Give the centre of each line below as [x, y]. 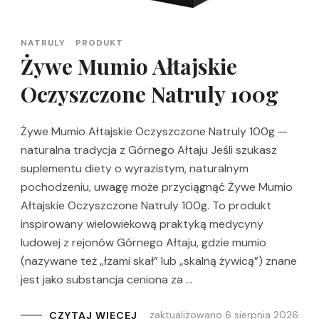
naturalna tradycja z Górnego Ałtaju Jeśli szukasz [149, 150]
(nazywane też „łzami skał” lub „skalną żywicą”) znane [159, 261]
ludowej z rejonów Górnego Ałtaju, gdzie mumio [143, 243]
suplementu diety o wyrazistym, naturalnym [135, 169]
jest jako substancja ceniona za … [106, 280]
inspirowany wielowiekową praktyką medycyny [142, 224]
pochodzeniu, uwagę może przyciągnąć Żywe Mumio [157, 187]
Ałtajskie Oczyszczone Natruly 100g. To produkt [146, 206]
